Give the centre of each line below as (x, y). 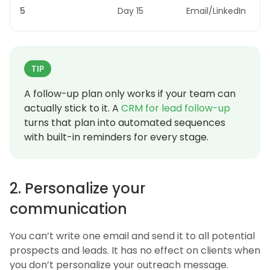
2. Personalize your (77, 188)
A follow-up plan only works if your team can (130, 93)
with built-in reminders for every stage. (116, 137)
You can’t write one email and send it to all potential (132, 236)
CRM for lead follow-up (176, 108)
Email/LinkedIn (216, 11)
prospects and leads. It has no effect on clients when (135, 250)
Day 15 (130, 11)
